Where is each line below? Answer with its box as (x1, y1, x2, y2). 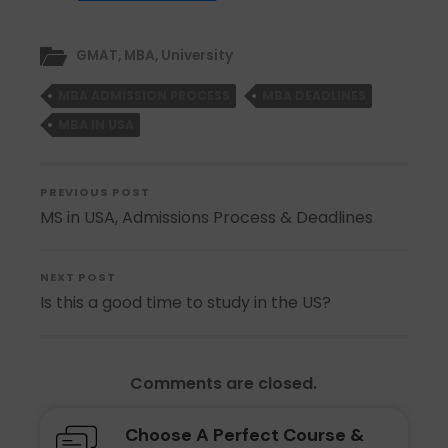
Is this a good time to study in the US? (40, 291, 332, 315)
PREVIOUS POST (40, 184, 151, 201)
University (161, 46, 234, 66)
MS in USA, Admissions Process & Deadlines (40, 206, 374, 230)
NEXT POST (40, 269, 117, 286)
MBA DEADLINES (262, 87, 367, 105)
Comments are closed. (130, 371, 318, 395)
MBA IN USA (58, 116, 135, 134)
